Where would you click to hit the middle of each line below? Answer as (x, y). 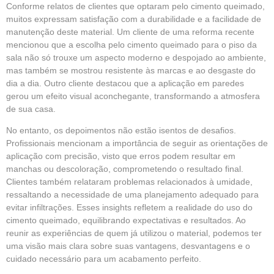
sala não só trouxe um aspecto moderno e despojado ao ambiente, (136, 57)
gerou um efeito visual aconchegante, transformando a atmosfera (133, 96)
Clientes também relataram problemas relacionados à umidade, (129, 181)
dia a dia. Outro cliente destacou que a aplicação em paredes (125, 83)
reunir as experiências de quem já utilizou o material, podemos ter (134, 233)
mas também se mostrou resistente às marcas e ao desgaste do (131, 70)
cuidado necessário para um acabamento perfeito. (104, 258)
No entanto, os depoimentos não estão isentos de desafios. (121, 130)
